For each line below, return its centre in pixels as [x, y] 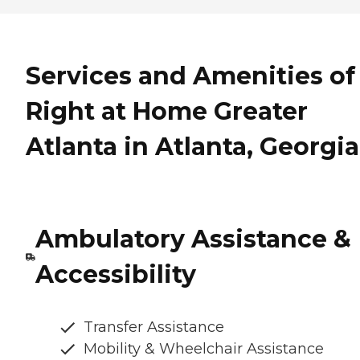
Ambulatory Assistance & [193, 239]
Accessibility [115, 275]
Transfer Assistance [154, 327]
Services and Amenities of [190, 76]
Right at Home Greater [167, 112]
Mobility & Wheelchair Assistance [204, 349]
